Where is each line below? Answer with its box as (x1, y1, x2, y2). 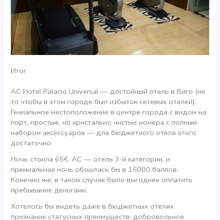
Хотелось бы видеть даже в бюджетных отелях (11, 201, 174, 211)
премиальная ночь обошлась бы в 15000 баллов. (11, 165, 179, 175)
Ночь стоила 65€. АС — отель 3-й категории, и (11, 154, 170, 165)
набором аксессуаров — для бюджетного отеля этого (11, 128, 197, 138)
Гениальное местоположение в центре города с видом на (11, 107, 207, 117)
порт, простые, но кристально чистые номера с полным (11, 117, 197, 128)
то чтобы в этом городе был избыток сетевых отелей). (11, 97, 197, 107)
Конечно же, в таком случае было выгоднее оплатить (11, 175, 193, 185)
